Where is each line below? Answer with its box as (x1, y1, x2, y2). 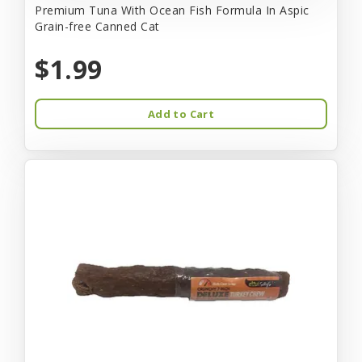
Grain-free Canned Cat (35, 18, 160, 34)
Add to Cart (147, 106, 215, 121)
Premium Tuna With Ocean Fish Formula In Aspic (35, 2, 309, 18)
